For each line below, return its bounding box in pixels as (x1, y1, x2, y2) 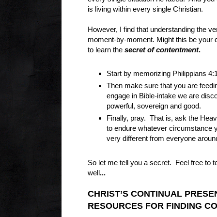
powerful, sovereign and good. (106, 102, 203, 110)
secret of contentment (124, 45, 199, 54)
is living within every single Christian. (88, 4, 203, 13)
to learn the (88, 45, 123, 54)
